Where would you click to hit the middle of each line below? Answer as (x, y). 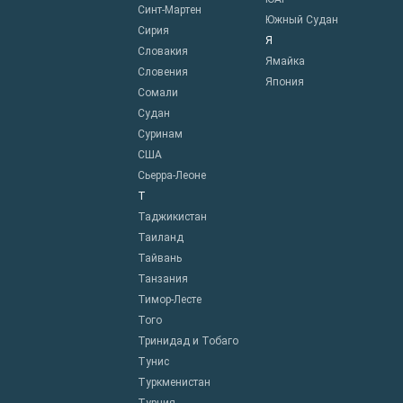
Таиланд (161, 238)
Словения (163, 72)
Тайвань (160, 259)
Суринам (161, 134)
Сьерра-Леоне (172, 176)
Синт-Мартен (170, 10)
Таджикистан (173, 217)
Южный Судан (301, 20)
